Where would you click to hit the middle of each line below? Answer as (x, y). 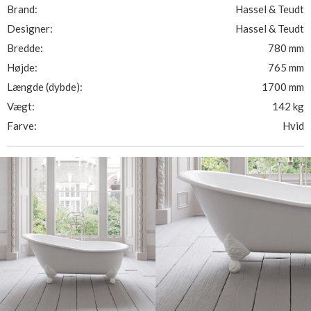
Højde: (22, 67)
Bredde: (25, 48)
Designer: (30, 28)
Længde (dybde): (45, 87)
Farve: (22, 126)
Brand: (22, 9)
